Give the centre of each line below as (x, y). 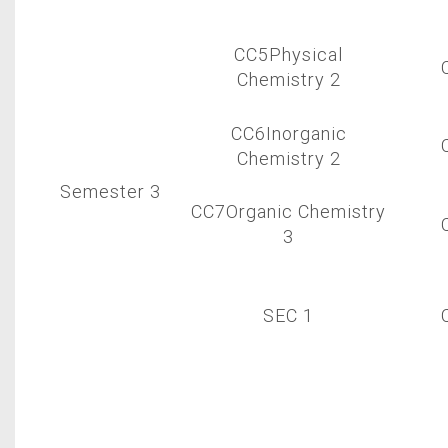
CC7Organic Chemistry (288, 211)
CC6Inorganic (288, 133)
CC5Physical (288, 54)
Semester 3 (110, 191)
